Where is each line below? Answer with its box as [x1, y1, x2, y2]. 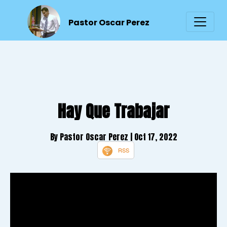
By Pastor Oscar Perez [50, 130, 130, 143]
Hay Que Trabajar [58, 98, 169, 124]
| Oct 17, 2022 [130, 130, 177, 143]
